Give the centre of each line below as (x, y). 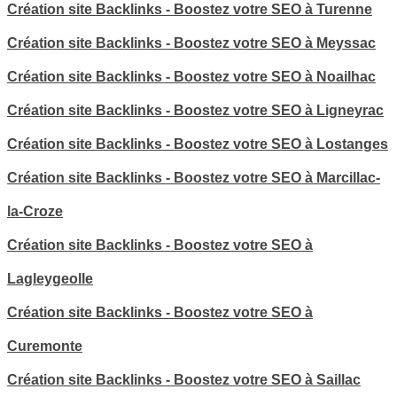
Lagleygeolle (50, 278)
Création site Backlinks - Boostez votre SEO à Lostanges (198, 144)
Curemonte (45, 346)
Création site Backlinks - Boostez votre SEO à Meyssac (191, 43)
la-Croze (35, 211)
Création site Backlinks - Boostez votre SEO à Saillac (184, 379)
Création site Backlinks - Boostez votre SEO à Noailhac (191, 76)
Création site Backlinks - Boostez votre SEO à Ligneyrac (195, 110)
